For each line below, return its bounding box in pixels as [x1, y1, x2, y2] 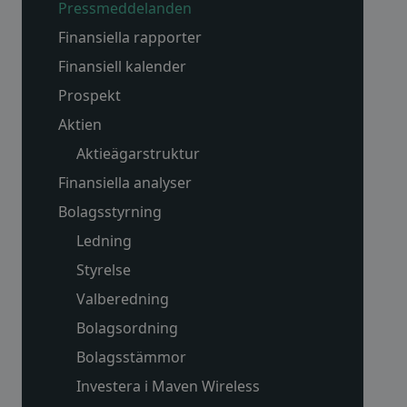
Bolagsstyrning [58, 202, 162, 222]
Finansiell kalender [58, 56, 186, 76]
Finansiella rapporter [58, 27, 202, 47]
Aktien [58, 114, 102, 134]
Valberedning [76, 289, 169, 309]
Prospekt [58, 85, 121, 105]
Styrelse [76, 260, 131, 280]
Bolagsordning [76, 318, 178, 338]
